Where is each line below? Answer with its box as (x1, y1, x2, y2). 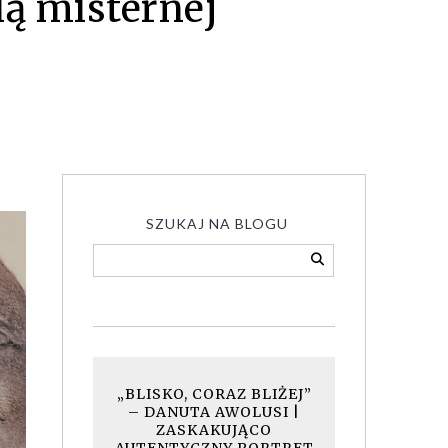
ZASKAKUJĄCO (156, 421, 272, 439)
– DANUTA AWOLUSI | (128, 403, 300, 421)
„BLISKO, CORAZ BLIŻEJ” (116, 385, 312, 403)
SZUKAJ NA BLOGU (145, 215, 288, 232)
